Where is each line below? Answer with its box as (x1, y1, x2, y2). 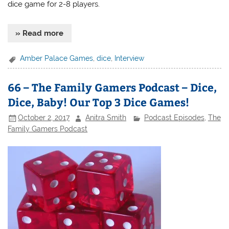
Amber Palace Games (20, 54, 94, 63)
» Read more (15, 29, 64, 38)
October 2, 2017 (18, 113, 70, 122)
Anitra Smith (85, 113, 127, 122)
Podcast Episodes (144, 113, 204, 122)
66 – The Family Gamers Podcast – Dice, (8, 79, 217, 95)
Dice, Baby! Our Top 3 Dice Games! (8, 94, 190, 109)
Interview (114, 54, 145, 63)
